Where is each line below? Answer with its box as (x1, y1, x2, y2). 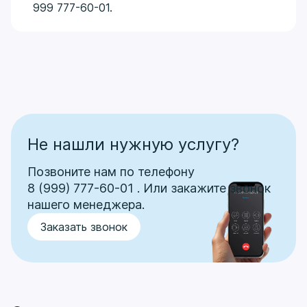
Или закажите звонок (140, 181, 271, 195)
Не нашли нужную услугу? (27, 134, 239, 154)
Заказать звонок (40, 220, 127, 234)
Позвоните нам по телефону (27, 164, 195, 179)
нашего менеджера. (27, 197, 145, 212)
